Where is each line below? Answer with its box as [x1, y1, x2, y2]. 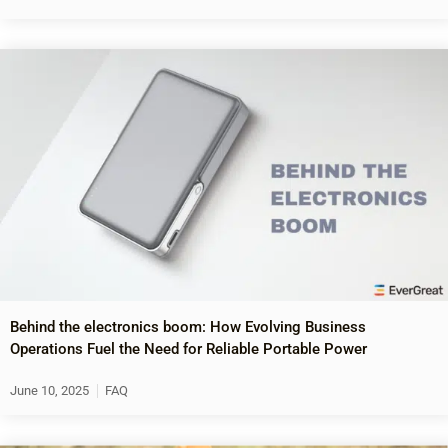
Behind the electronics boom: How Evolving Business [10, 318, 366, 337]
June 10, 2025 [10, 383, 89, 399]
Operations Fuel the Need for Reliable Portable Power [10, 340, 367, 359]
